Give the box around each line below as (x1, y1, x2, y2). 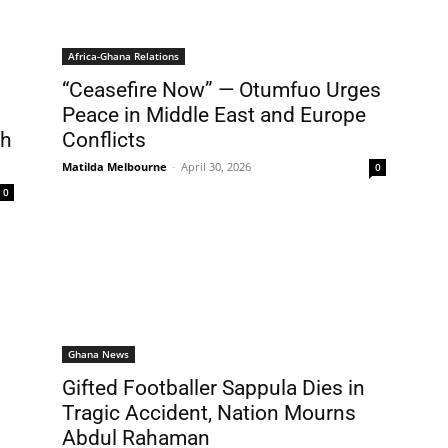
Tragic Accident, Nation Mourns (62, 401, 356, 425)
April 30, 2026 (181, 159, 251, 174)
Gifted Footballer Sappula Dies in (62, 376, 365, 400)
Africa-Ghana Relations (68, 49, 179, 63)
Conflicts (62, 128, 146, 152)
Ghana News (68, 347, 129, 361)
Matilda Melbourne (62, 159, 167, 174)
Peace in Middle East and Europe (62, 103, 366, 127)
